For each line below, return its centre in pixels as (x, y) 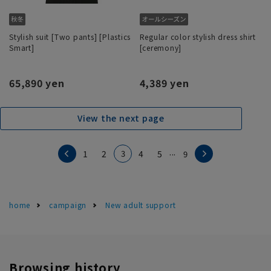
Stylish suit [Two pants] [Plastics (70, 36)
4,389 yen (164, 83)
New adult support (141, 204)
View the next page (121, 118)
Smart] (22, 47)
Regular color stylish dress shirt (198, 36)
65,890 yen (37, 83)
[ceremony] (161, 47)
